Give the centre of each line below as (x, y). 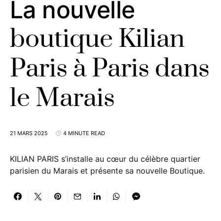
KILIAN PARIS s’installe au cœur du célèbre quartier (105, 159)
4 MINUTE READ (84, 133)
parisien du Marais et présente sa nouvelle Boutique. (107, 171)
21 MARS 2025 (29, 133)
